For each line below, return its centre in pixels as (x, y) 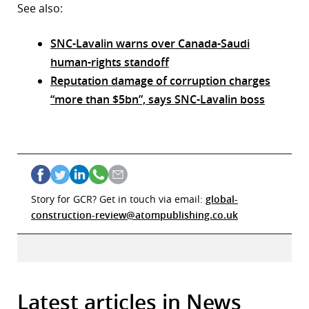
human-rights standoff (110, 62)
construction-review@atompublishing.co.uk (134, 215)
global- (222, 199)
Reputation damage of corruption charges (160, 81)
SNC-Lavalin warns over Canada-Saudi (150, 44)
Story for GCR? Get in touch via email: (118, 199)
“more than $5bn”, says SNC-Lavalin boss (158, 100)
